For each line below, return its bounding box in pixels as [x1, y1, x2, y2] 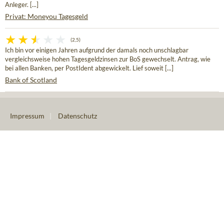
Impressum [10, 111, 44, 120]
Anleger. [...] [5, 1, 38, 9]
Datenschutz [58, 111, 97, 120]
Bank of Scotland [5, 75, 57, 84]
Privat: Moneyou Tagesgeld [5, 12, 88, 21]
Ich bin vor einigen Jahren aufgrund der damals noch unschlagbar [5, 46, 188, 54]
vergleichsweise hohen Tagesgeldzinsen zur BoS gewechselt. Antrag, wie [5, 55, 210, 63]
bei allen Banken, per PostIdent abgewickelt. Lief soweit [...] [5, 64, 173, 72]
